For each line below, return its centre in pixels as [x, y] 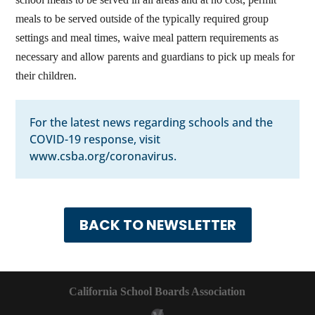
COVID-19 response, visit [95, 140]
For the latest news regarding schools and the [152, 123]
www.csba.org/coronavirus [102, 156]
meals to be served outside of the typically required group [142, 19]
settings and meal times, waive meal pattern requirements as [147, 38]
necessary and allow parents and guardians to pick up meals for [155, 57]
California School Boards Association [157, 292]
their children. [46, 76]
